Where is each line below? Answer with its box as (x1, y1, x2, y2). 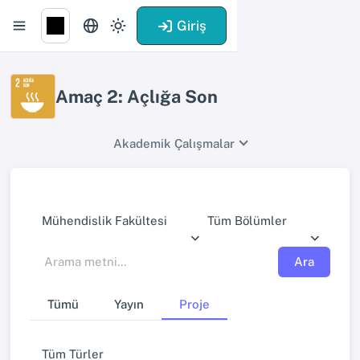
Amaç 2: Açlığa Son (55, 86, 218, 107)
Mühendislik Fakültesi (42, 214, 167, 228)
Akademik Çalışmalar (112, 136, 235, 150)
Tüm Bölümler (207, 214, 287, 228)
